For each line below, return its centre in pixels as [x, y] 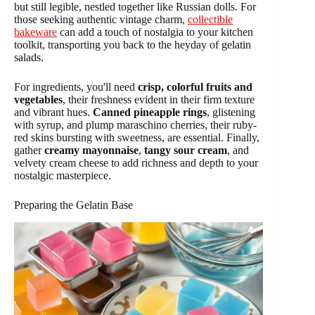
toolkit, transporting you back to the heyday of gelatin [133, 44]
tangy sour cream [186, 150]
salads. [29, 57]
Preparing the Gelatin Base [73, 205]
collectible [210, 19]
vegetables [38, 99]
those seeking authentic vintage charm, [101, 19]
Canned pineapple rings [150, 112]
